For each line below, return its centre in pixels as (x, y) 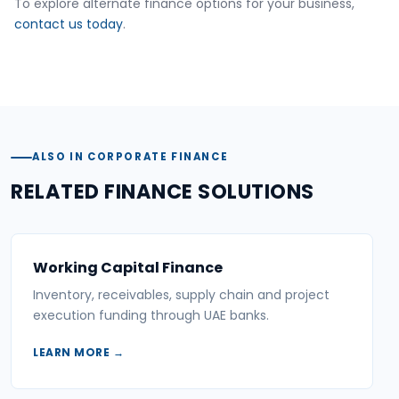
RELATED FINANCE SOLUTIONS (163, 191)
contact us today (69, 24)
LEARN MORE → (78, 353)
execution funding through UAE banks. (151, 316)
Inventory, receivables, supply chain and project (181, 295)
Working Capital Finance (128, 267)
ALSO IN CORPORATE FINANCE (130, 157)
